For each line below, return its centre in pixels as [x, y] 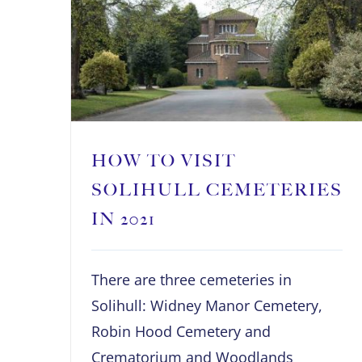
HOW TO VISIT [164, 161]
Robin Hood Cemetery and [181, 332]
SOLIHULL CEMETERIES [217, 190]
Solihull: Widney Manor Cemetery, [207, 306]
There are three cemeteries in [192, 280]
